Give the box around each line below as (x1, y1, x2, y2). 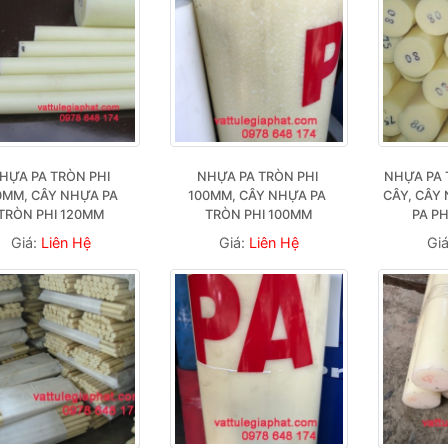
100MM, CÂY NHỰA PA (188, 188, 327, 203)
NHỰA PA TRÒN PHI (196, 169, 318, 184)
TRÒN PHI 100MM (205, 207, 313, 222)
